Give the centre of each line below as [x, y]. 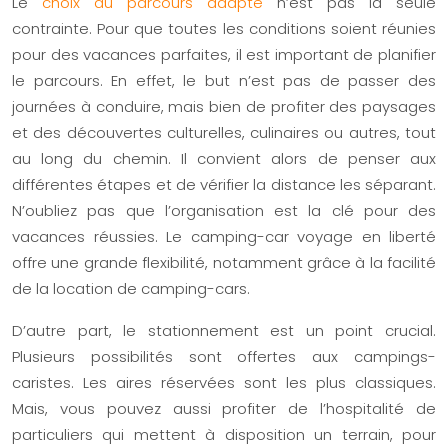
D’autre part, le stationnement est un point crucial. [224, 330]
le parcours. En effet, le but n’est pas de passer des [224, 80]
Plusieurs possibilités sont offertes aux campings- [224, 356]
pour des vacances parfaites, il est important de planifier [224, 54]
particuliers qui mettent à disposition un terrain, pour [224, 434]
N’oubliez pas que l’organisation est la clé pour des [224, 210]
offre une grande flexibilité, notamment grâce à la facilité [224, 262]
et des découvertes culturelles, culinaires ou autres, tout [224, 132]
